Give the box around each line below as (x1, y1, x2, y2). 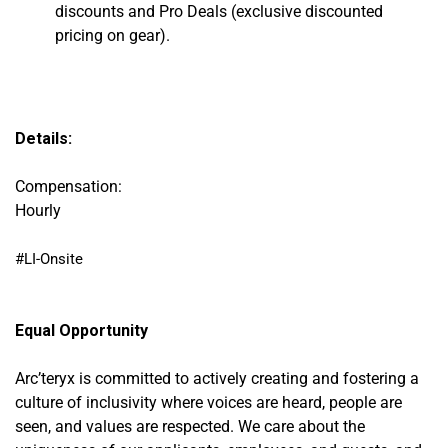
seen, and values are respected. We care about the (15, 416, 365, 436)
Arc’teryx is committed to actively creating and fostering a (15, 368, 419, 388)
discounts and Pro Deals (55, 2, 231, 22)
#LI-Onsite (15, 249, 83, 268)
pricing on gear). (55, 26, 170, 46)
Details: (15, 128, 72, 148)
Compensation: (15, 176, 122, 196)
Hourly (15, 200, 61, 220)
